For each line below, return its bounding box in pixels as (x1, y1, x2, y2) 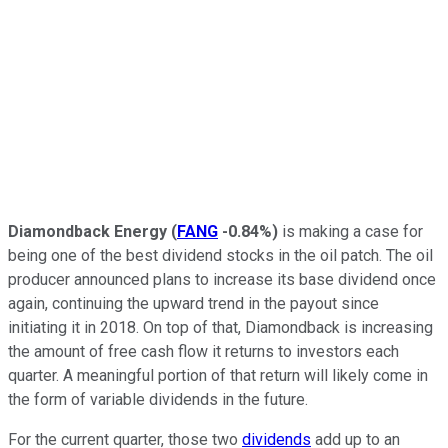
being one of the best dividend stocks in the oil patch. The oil (8, 245, 433, 265)
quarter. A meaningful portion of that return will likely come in (8, 365, 428, 385)
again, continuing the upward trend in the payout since (8, 293, 379, 313)
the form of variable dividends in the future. (8, 389, 308, 409)
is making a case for (278, 221, 423, 241)
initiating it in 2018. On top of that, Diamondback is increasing (8, 317, 433, 337)
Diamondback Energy (8, 221, 167, 241)
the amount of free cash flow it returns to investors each (8, 341, 399, 361)
